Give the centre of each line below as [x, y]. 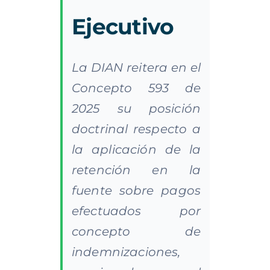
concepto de [136, 231]
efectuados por [136, 211]
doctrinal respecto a [136, 129]
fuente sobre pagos [136, 190]
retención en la [136, 170]
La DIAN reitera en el [136, 67]
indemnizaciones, [126, 252]
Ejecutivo [123, 26]
